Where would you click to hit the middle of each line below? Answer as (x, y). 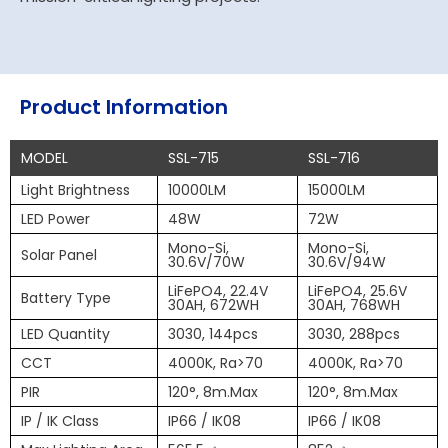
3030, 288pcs (353, 333)
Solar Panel (58, 254)
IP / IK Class (59, 420)
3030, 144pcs (212, 333)
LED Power (55, 218)
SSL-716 (334, 157)
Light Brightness (75, 189)
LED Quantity (65, 333)
